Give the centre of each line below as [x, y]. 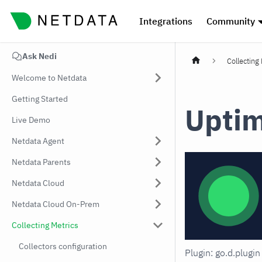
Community [230, 21]
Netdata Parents [41, 162]
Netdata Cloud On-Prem [56, 204]
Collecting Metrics [45, 225]
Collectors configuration [63, 246]
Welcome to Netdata [49, 78]
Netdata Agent [38, 141]
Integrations [166, 21]
